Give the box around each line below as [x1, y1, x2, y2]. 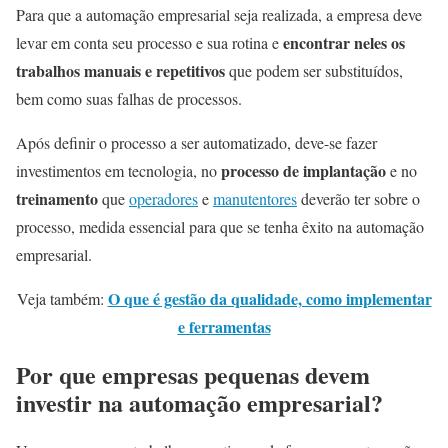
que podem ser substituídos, [225, 60, 403, 82]
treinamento [16, 187, 98, 211]
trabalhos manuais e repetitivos [16, 59, 225, 83]
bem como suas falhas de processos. [16, 88, 247, 110]
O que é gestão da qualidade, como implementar [107, 287, 432, 311]
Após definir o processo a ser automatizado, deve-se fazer [16, 132, 377, 154]
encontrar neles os [279, 31, 405, 55]
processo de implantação [221, 159, 386, 183]
